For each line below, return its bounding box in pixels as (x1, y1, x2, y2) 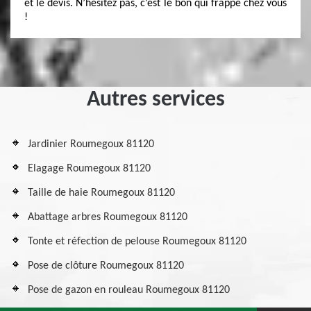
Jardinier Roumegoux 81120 (28, 139, 154, 150)
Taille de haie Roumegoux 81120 (28, 187, 175, 199)
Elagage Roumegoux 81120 (28, 163, 151, 174)
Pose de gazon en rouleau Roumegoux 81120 (28, 285, 230, 296)
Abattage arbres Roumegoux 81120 (28, 212, 187, 223)
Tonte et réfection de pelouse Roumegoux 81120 (28, 236, 246, 247)
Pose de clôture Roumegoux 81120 (28, 260, 184, 271)
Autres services (86, 89, 225, 111)
